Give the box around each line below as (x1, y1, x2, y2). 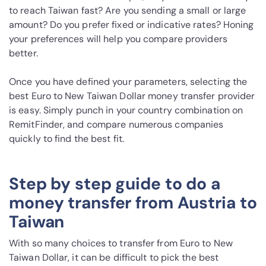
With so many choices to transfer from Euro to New (9, 237, 233, 250)
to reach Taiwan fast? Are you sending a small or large (9, 4, 246, 17)
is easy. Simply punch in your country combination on (9, 104, 243, 117)
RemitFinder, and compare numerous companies (9, 118, 224, 131)
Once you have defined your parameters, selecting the (9, 75, 248, 88)
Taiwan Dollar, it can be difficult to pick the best (9, 251, 219, 264)
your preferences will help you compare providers (9, 33, 227, 46)
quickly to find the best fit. (9, 132, 124, 145)
